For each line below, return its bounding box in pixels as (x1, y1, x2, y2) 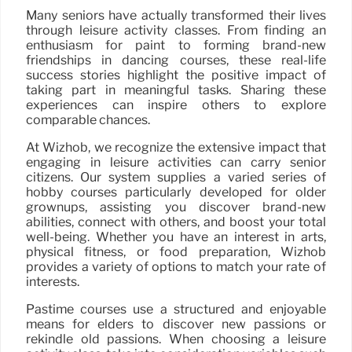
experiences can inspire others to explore (26, 97, 326, 113)
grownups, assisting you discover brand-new (26, 200, 326, 215)
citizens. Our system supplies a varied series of (26, 170, 326, 185)
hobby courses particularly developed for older (26, 185, 326, 200)
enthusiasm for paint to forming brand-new (26, 38, 326, 53)
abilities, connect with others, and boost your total (26, 214, 326, 230)
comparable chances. (26, 112, 150, 128)
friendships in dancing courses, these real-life (26, 53, 326, 68)
